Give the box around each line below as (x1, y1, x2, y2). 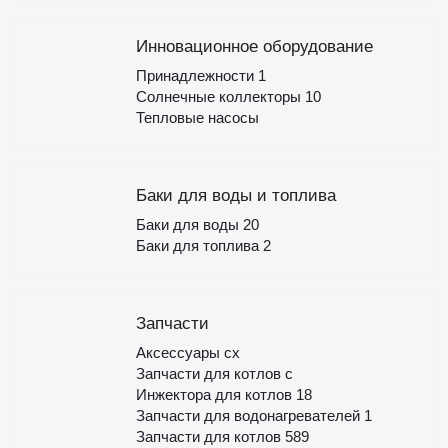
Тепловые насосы (135, 109, 259, 126)
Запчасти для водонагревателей (135, 407, 364, 424)
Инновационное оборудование (135, 37, 373, 56)
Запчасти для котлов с (135, 365, 293, 382)
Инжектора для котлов (135, 386, 296, 403)
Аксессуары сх (135, 344, 240, 361)
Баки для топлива (135, 237, 263, 254)
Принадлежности (135, 67, 258, 84)
